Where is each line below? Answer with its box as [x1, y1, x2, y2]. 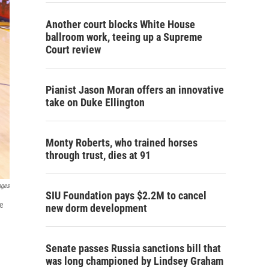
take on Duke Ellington [46, 96, 145, 109]
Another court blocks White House [46, 18, 195, 31]
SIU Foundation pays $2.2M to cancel [46, 189, 207, 202]
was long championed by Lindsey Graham [46, 255, 223, 267]
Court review [46, 43, 101, 56]
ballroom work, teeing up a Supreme [46, 31, 202, 43]
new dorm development [46, 202, 147, 214]
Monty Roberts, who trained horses [46, 136, 198, 149]
